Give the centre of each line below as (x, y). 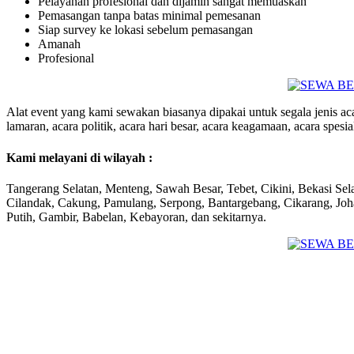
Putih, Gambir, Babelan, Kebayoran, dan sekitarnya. (136, 217)
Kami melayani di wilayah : (79, 157)
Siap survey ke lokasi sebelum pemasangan (145, 30)
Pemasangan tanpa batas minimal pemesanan (149, 16)
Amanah (59, 44)
